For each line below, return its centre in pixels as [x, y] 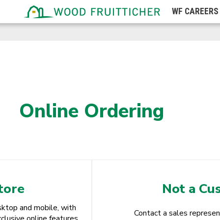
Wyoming [146, 27]
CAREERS [202, 12]
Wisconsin [147, 7]
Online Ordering [92, 111]
